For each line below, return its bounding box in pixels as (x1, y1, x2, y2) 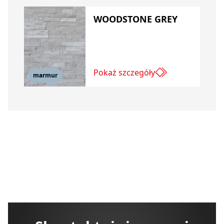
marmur (33, 71, 57, 80)
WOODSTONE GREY (93, 13, 178, 25)
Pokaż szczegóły (93, 66, 155, 78)
